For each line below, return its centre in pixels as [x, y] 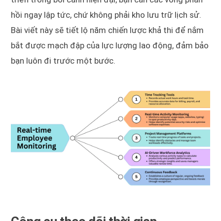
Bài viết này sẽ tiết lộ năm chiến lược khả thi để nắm [108, 30]
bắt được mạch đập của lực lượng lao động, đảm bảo [110, 45]
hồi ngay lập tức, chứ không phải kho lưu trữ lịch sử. [106, 15]
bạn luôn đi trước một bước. [63, 60]
